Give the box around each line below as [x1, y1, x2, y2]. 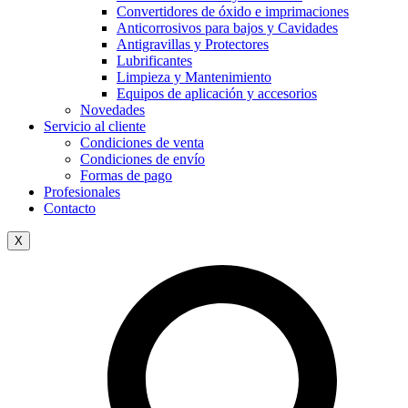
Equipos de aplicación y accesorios [117, 85, 317, 101]
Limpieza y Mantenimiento [117, 68, 271, 85]
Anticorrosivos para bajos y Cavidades [117, 19, 338, 36]
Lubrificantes [117, 52, 192, 68]
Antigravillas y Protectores [117, 36, 269, 52]
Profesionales [44, 183, 120, 199]
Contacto [44, 199, 96, 216]
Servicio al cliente [44, 117, 146, 134]
